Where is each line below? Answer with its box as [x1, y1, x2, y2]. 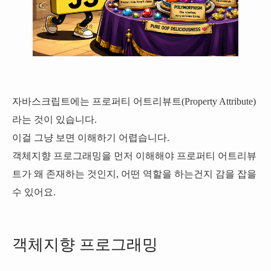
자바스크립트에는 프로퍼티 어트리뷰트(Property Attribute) [12, 96, 256, 106]
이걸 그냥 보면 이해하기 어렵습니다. [12, 132, 169, 143]
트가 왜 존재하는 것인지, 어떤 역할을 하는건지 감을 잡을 [12, 169, 256, 179]
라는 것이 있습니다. [12, 114, 97, 125]
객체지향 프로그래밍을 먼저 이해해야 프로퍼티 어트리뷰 [12, 151, 256, 161]
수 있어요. [12, 187, 56, 197]
